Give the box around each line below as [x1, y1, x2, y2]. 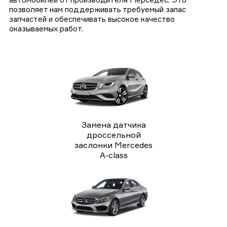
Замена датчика [81, 119, 146, 130]
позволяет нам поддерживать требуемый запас [9, 4, 186, 14]
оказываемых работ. [9, 23, 83, 33]
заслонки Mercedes [74, 139, 153, 150]
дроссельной [86, 129, 141, 140]
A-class [99, 149, 128, 160]
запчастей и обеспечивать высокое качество [9, 14, 175, 24]
